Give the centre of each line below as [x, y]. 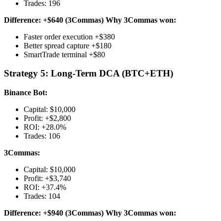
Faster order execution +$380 [69, 37]
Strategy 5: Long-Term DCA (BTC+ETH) [89, 74]
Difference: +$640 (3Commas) [54, 20]
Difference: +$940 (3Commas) [54, 213]
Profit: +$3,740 [47, 178]
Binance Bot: [26, 92]
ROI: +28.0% [45, 127]
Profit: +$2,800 [47, 118]
